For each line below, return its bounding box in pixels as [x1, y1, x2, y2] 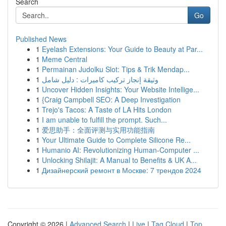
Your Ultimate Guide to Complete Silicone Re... [42, 135, 191, 145]
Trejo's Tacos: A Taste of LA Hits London [42, 104, 172, 115]
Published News [16, 34, 67, 44]
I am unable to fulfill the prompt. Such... [42, 115, 167, 125]
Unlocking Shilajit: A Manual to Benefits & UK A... [42, 155, 197, 165]
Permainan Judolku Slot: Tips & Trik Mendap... [42, 64, 190, 74]
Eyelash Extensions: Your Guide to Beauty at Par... [42, 44, 203, 54]
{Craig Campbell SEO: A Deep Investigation [42, 94, 181, 104]
